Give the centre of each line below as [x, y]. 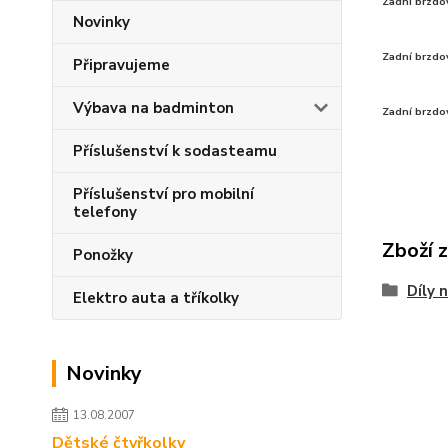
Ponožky [103, 255]
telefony [105, 212]
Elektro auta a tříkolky [156, 298]
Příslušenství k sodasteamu [175, 151]
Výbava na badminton [153, 108]
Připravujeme [121, 65]
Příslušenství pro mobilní [163, 194]
